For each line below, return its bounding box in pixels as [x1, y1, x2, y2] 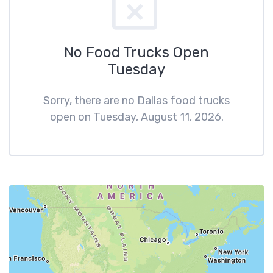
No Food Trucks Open [64, 44, 209, 61]
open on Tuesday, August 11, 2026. [49, 110, 224, 124]
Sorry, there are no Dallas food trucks [43, 94, 230, 107]
